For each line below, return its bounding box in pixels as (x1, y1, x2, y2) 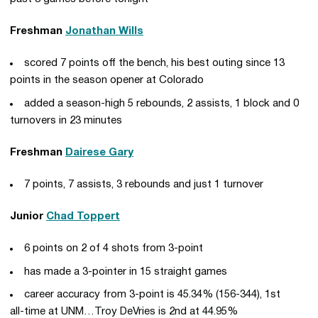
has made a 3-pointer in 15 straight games (24, 266, 227, 277)
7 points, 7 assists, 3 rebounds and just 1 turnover (24, 179, 263, 190)
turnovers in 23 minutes (10, 115, 122, 126)
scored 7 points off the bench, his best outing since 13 (24, 58, 285, 68)
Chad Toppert (46, 211, 120, 221)
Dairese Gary (65, 147, 133, 158)
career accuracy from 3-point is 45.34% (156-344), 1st (24, 290, 280, 300)
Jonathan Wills (65, 26, 143, 36)
